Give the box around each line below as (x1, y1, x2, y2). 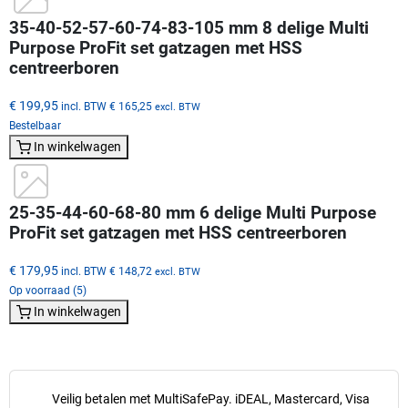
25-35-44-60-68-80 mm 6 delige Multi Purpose (9, 202, 376, 223)
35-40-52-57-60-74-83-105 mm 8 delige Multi (9, 17, 369, 38)
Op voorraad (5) (9, 283, 87, 297)
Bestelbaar (9, 118, 61, 132)
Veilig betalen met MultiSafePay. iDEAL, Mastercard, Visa (52, 391, 370, 406)
